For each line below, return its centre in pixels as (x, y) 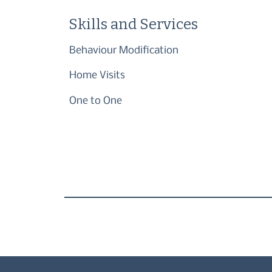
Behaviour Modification (124, 50)
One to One (95, 101)
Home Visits (97, 76)
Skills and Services (134, 24)
